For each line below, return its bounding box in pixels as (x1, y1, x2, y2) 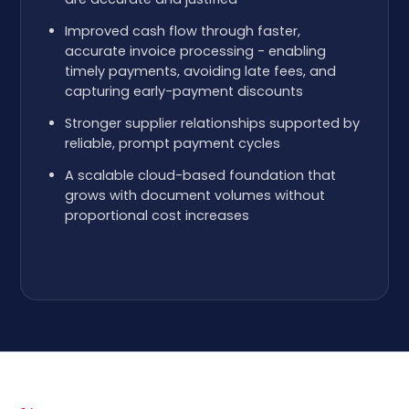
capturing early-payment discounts (65, 82, 304, 100)
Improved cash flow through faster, (65, 22, 301, 40)
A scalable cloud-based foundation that (65, 166, 337, 184)
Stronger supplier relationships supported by (65, 114, 361, 132)
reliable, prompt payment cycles (65, 134, 281, 152)
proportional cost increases (65, 206, 250, 225)
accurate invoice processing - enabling (65, 42, 327, 60)
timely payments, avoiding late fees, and (65, 62, 337, 80)
